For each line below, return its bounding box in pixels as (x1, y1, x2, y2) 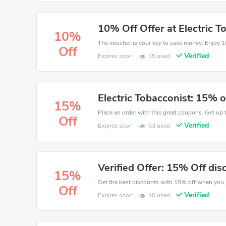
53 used (148, 122, 171, 130)
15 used (148, 52, 171, 60)
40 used (148, 191, 171, 199)
